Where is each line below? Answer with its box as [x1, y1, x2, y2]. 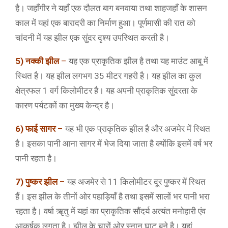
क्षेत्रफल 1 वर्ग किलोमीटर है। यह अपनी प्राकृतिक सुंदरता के [15, 85, 197, 96]
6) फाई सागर [15, 124, 55, 134]
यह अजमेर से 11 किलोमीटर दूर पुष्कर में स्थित [65, 177, 206, 187]
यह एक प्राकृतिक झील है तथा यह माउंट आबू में [67, 56, 208, 66]
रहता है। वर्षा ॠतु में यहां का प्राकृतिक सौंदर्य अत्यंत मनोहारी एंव [15, 206, 206, 216]
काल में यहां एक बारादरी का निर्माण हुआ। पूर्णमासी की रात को [15, 18, 195, 28]
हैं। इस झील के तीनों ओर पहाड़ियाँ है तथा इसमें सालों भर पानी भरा [15, 191, 210, 202]
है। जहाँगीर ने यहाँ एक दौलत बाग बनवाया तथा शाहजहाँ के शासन [15, 3, 207, 13]
